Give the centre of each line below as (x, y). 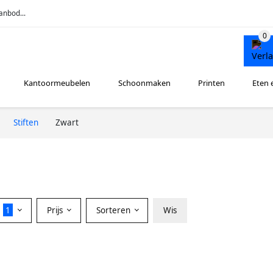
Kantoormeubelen (57, 83)
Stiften (26, 122)
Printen (211, 83)
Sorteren (114, 210)
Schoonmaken (144, 83)
